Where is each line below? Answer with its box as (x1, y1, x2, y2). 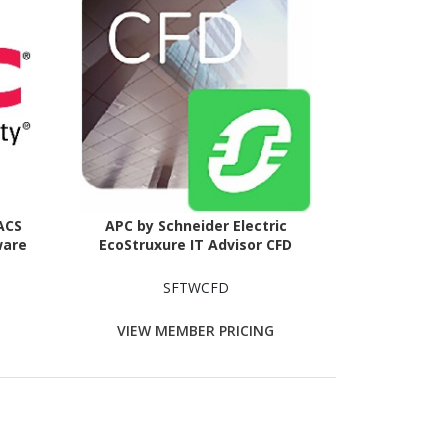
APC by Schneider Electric (104, 216, 287, 236)
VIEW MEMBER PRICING (117, 320, 275, 340)
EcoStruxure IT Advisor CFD (99, 235, 293, 255)
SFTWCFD (162, 278, 229, 298)
